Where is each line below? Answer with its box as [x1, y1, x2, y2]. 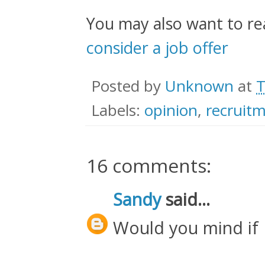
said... [161, 188, 210, 211]
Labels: [91, 99, 144, 121]
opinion [144, 99, 198, 121]
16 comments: [86, 153, 211, 179]
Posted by [91, 75, 165, 97]
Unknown [165, 75, 234, 97]
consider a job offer [86, 37, 228, 59]
